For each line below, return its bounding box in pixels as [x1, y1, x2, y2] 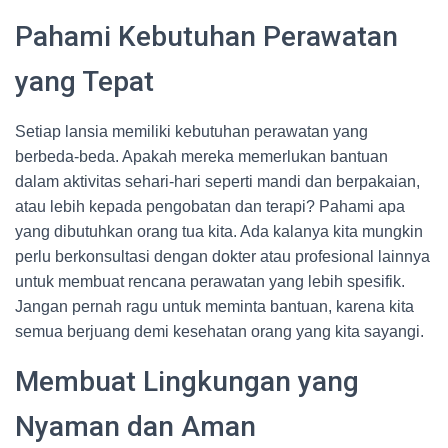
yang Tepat [15, 65, 154, 98]
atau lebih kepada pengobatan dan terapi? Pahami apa [15, 198, 405, 215]
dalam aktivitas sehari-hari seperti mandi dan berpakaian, [15, 173, 420, 190]
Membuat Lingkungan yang [15, 365, 359, 398]
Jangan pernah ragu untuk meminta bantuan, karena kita [15, 298, 414, 315]
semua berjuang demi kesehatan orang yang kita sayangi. [15, 323, 424, 340]
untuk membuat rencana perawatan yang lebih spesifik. [15, 273, 405, 290]
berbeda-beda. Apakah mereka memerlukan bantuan [15, 148, 388, 165]
